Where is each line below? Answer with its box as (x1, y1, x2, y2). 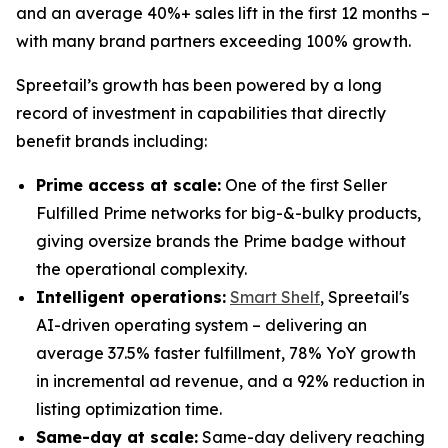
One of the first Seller (221, 175, 387, 195)
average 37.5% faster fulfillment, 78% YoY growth (36, 343, 416, 363)
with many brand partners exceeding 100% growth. (16, 31, 411, 51)
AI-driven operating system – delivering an (36, 315, 367, 335)
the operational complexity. (36, 259, 247, 279)
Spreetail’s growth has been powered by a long (16, 75, 382, 95)
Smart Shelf (230, 287, 320, 307)
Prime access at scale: (36, 175, 221, 195)
